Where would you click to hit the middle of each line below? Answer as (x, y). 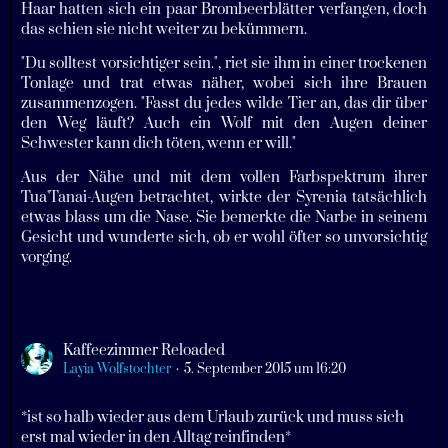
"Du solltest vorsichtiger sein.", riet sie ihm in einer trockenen (224, 63)
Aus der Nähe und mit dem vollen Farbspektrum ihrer (224, 177)
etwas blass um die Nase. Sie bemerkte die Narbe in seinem (224, 217)
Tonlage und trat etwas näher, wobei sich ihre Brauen (224, 83)
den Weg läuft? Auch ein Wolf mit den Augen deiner (224, 123)
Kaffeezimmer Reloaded (144, 350)
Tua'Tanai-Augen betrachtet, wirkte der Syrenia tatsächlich (224, 197)
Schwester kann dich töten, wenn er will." (158, 143)
